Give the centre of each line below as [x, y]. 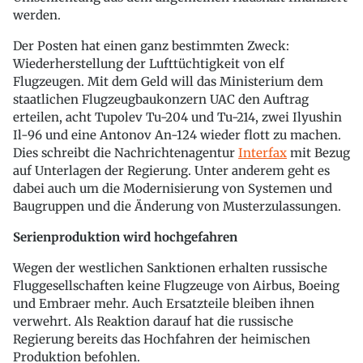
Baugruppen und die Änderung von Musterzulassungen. [177, 206]
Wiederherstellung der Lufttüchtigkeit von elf [149, 63]
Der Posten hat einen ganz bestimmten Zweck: [151, 45]
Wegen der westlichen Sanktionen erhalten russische [170, 267]
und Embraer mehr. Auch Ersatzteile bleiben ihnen [164, 303]
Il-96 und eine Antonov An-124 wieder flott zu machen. [177, 135]
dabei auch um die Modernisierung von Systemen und [173, 188]
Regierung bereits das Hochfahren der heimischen [162, 339]
